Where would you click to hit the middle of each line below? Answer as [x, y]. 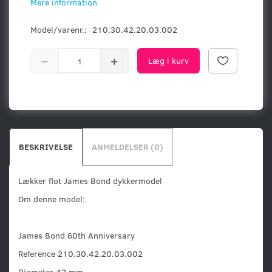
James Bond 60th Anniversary [76, 236]
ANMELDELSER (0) [127, 147]
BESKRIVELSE [46, 147]
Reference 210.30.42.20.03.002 [80, 254]
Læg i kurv [168, 61]
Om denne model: [52, 199]
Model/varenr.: [60, 30]
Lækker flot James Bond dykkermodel [90, 181]
